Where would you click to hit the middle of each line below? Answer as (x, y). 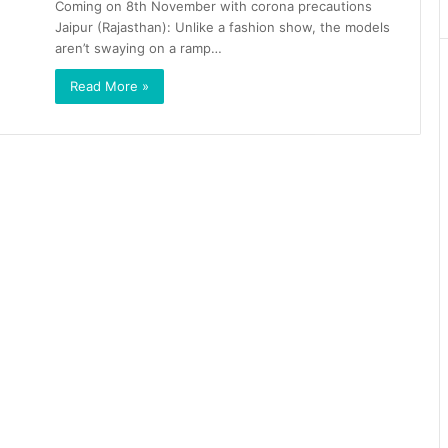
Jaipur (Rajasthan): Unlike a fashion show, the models (222, 27)
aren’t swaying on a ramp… (138, 48)
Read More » (109, 86)
